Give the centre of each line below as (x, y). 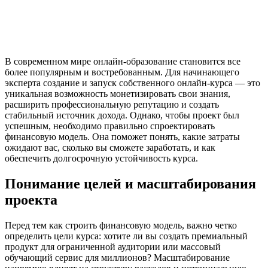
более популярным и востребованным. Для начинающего (122, 72)
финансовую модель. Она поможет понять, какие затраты (122, 136)
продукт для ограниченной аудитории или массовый (113, 246)
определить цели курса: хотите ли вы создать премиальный (126, 236)
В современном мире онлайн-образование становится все (123, 61)
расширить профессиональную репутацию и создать (112, 104)
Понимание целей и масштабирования (130, 183)
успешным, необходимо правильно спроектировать (110, 126)
